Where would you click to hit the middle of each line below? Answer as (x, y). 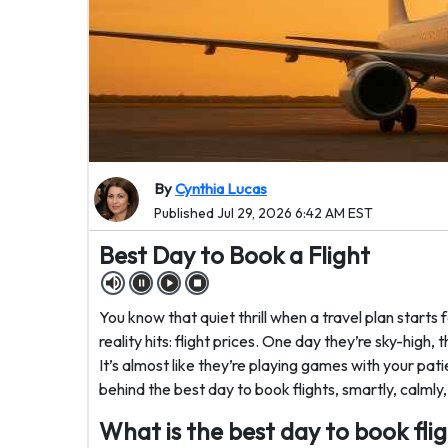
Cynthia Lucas (221, 188)
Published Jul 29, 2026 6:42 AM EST (263, 213)
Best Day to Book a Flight (234, 255)
